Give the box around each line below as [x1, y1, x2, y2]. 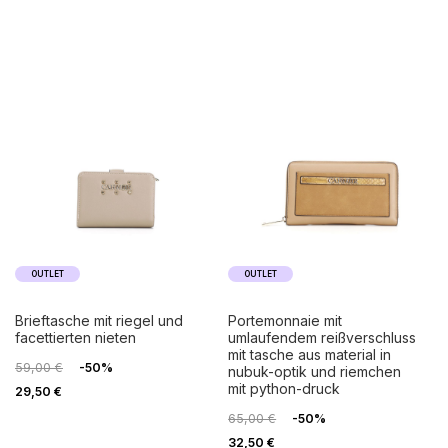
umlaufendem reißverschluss [228, 329, 417, 347]
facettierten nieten [15, 329, 136, 347]
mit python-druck [228, 380, 341, 398]
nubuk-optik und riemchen [228, 363, 402, 381]
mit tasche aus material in [228, 346, 392, 364]
